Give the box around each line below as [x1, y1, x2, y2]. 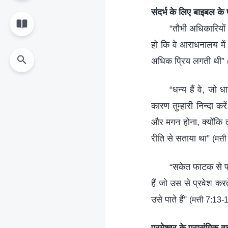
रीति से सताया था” [151, 133, 212, 144]
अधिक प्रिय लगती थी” [151, 56, 227, 66]
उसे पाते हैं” [151, 194, 189, 205]
